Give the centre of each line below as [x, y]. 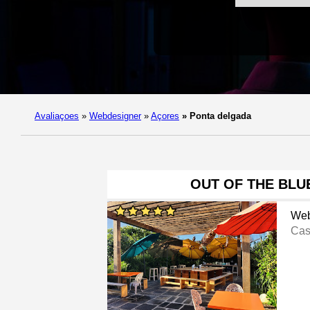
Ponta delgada [219, 116]
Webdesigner [115, 116]
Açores [165, 116]
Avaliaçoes [57, 116]
